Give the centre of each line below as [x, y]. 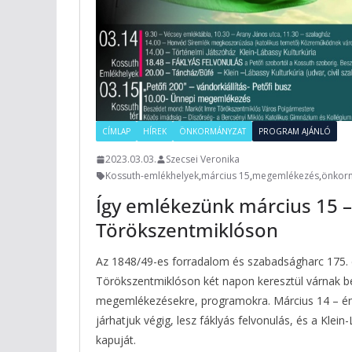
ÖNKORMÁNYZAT [213, 132]
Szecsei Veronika [203, 159]
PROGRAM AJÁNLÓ [295, 132]
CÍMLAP [116, 132]
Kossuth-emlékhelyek [152, 176]
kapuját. [116, 340]
